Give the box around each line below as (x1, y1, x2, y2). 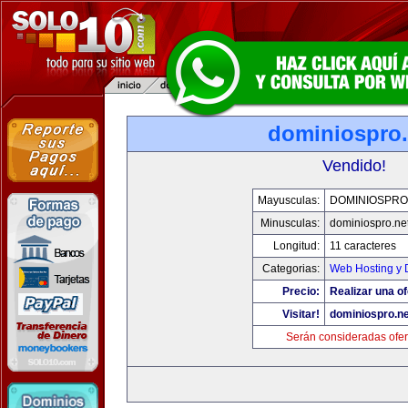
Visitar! (281, 308, 320, 321)
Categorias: (261, 262, 320, 275)
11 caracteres (329, 240, 396, 252)
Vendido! (322, 157, 386, 175)
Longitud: (272, 240, 320, 252)
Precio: (281, 285, 320, 298)
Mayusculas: (257, 194, 320, 207)
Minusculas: (260, 217, 320, 229)
